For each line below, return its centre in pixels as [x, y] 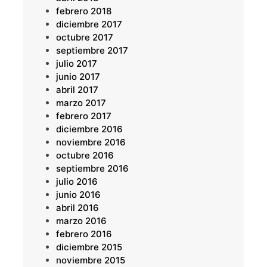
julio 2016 [77, 182]
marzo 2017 [81, 103]
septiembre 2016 [92, 169]
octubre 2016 [85, 156]
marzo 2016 [81, 221]
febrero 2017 [83, 116]
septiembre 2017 [92, 51]
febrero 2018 [83, 11]
